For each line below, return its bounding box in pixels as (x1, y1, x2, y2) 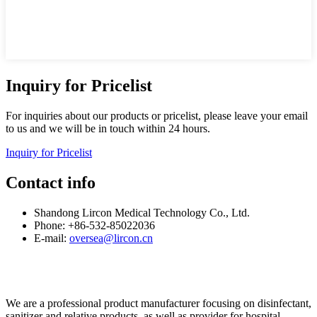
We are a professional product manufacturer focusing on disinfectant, (6, 296, 311, 309)
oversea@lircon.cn (69, 231, 153, 244)
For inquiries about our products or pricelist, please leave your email (6, 109, 308, 122)
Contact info (6, 173, 96, 192)
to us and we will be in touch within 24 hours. (6, 122, 210, 134)
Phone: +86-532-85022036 (34, 219, 155, 231)
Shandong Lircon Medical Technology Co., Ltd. (34, 206, 250, 219)
